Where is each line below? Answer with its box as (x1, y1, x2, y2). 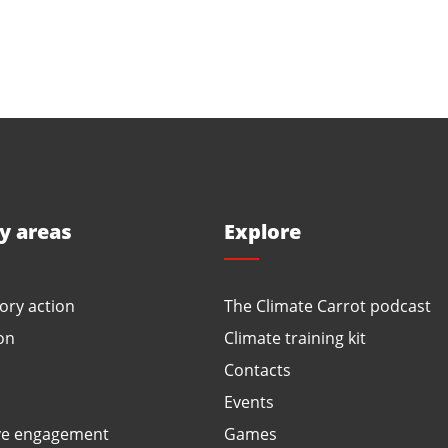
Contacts (224, 359, 291, 380)
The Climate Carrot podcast (224, 295, 431, 316)
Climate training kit (224, 327, 366, 348)
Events (224, 391, 274, 412)
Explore (224, 217, 301, 245)
